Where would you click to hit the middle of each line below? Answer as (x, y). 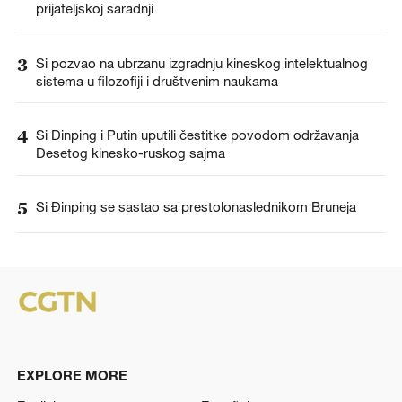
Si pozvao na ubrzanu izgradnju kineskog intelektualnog (201, 62)
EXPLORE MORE (72, 375)
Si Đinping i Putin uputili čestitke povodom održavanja (197, 134)
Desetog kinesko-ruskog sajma (130, 152)
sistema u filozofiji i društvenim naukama (157, 80)
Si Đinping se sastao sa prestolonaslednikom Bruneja (196, 206)
